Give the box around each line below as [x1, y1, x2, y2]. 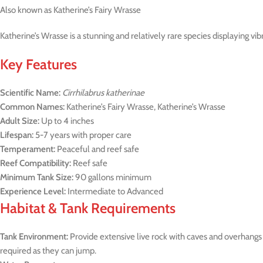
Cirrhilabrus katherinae [62, 87, 144, 98]
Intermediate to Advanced [66, 186, 163, 197]
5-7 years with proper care [33, 130, 131, 140]
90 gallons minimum [73, 172, 151, 183]
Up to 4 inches [39, 116, 94, 126]
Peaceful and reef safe [55, 144, 139, 154]
